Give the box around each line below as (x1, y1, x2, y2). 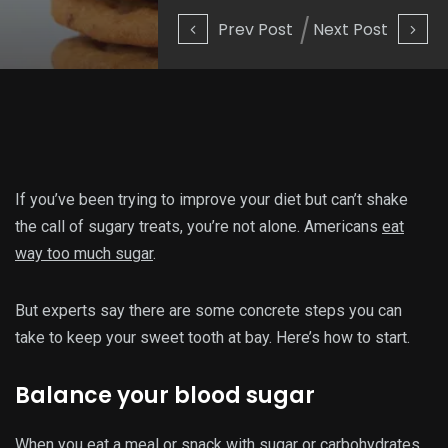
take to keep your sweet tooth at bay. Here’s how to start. (15, 327, 414, 347)
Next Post (313, 17, 388, 41)
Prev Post (218, 17, 293, 41)
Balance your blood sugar (15, 379, 315, 411)
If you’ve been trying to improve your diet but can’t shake (15, 189, 408, 209)
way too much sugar (15, 243, 153, 263)
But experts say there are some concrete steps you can (15, 300, 402, 320)
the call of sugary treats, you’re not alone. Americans (15, 216, 382, 236)
